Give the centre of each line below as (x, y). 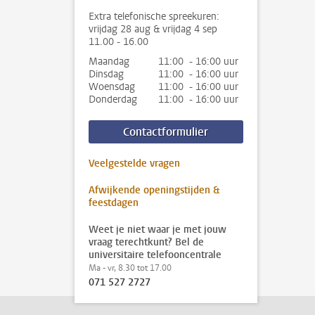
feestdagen (114, 203)
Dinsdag (106, 74)
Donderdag (113, 99)
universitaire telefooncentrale (155, 255)
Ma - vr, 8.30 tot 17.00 (130, 268)
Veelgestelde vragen (134, 163)
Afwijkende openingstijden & (154, 190)
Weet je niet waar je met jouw (157, 230)
